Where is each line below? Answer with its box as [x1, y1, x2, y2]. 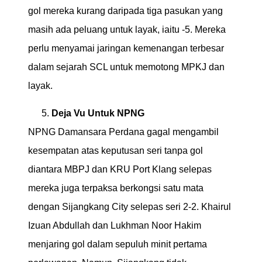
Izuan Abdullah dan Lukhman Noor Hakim [28, 220, 201, 230]
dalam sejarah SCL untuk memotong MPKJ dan [28, 62, 225, 73]
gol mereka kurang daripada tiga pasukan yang [28, 6, 223, 16]
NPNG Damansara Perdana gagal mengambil [28, 126, 219, 137]
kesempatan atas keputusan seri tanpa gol [28, 145, 203, 156]
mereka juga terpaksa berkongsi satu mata [28, 182, 204, 193]
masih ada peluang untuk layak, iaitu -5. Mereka [28, 25, 226, 35]
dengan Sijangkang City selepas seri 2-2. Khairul [28, 201, 231, 212]
